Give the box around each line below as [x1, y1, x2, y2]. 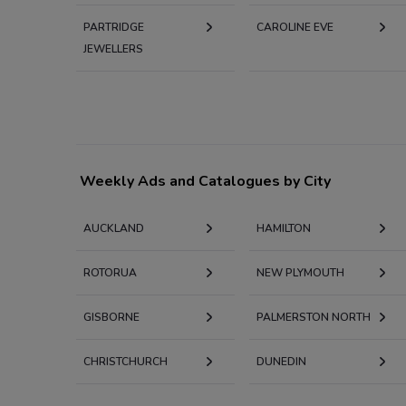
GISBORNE [83, 309, 140, 324]
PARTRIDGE [83, 19, 144, 34]
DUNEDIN [256, 353, 306, 369]
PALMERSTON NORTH [256, 309, 371, 324]
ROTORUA [83, 265, 137, 280]
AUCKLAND [83, 220, 144, 236]
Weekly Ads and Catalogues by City [80, 170, 331, 191]
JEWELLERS [83, 41, 143, 56]
